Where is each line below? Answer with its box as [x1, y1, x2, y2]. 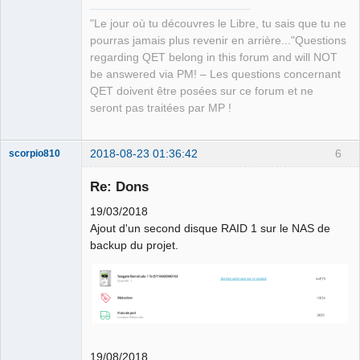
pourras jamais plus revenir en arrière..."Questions [90, 34, 346, 47]
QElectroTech [9, 301, 67, 313]
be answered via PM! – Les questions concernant [90, 67, 341, 80]
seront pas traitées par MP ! [90, 101, 231, 114]
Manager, [9, 324, 50, 336]
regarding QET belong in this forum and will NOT [90, 51, 337, 63]
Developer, [9, 335, 56, 347]
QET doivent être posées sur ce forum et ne [90, 84, 313, 97]
